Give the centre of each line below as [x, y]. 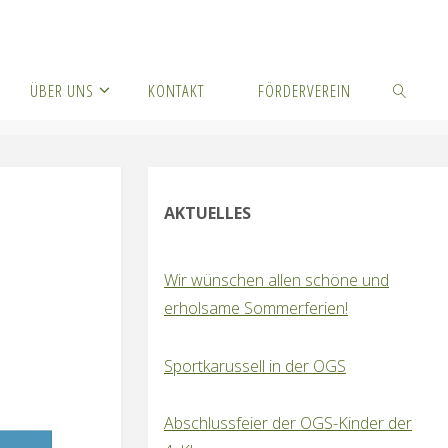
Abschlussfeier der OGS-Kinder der [288, 423]
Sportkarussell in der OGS [255, 365]
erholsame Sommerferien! [256, 308]
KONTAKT [176, 90]
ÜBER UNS [62, 90]
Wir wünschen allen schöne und [276, 280]
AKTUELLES [207, 213]
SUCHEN [409, 147]
